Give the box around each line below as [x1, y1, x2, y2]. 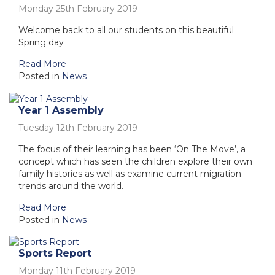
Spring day [18, 37, 64, 48]
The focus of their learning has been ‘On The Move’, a [18, 143, 246, 155]
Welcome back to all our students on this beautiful [18, 25, 234, 36]
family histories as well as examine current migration [18, 168, 241, 179]
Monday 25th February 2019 [18, 3, 137, 15]
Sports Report [18, 247, 91, 260]
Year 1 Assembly [18, 104, 104, 116]
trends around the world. [18, 180, 123, 192]
